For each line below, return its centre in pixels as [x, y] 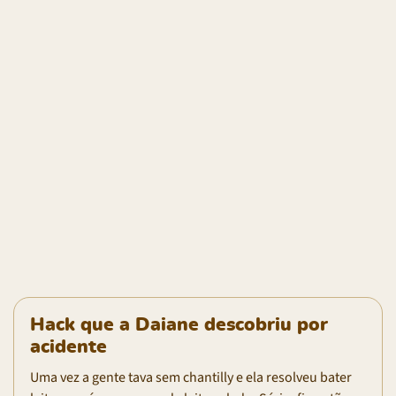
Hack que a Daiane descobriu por [179, 324]
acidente [69, 346]
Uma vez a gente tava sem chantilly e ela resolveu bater [191, 377]
